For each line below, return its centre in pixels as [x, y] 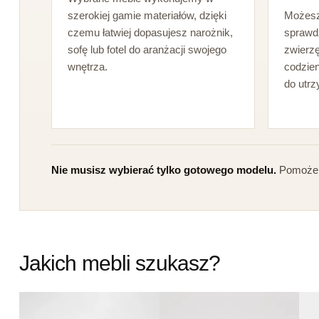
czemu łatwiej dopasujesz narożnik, [150, 33]
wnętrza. [87, 67]
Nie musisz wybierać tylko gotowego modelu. [163, 170]
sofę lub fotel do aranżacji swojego [147, 50]
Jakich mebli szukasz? [120, 263]
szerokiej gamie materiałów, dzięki [147, 16]
